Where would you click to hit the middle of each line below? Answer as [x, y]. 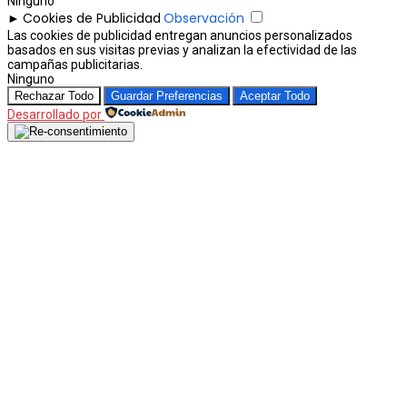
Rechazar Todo [54, 95]
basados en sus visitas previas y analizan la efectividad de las [182, 50]
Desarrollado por [55, 114]
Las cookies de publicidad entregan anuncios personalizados [180, 35]
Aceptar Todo [275, 95]
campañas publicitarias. [75, 64]
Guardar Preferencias [167, 95]
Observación [204, 18]
